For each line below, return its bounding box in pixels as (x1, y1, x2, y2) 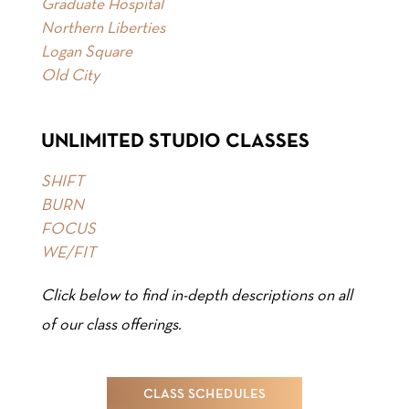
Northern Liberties (40, 21, 165, 37)
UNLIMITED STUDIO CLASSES (40, 133, 309, 152)
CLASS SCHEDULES (142, 389, 266, 402)
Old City (40, 68, 100, 85)
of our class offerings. (40, 318, 182, 334)
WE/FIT (40, 246, 96, 262)
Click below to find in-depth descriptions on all (40, 288, 352, 305)
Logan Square (40, 45, 132, 61)
